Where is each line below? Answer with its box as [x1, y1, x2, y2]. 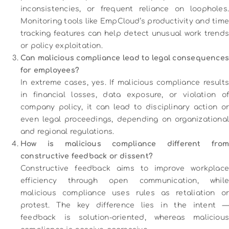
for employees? [20, 66, 79, 74]
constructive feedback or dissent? [20, 152, 153, 160]
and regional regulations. [20, 127, 114, 135]
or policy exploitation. [20, 41, 103, 50]
